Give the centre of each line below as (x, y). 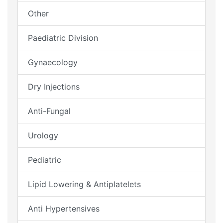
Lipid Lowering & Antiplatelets (84, 184)
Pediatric (45, 160)
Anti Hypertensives (64, 208)
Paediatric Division (63, 38)
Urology (43, 135)
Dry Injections (54, 86)
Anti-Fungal (49, 111)
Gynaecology (53, 62)
